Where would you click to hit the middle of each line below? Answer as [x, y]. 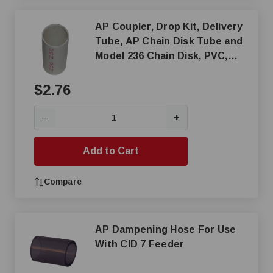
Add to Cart [111, 151]
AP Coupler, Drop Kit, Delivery [169, 27]
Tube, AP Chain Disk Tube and [169, 41]
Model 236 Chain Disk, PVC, [161, 56]
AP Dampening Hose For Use [166, 229]
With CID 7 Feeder [140, 244]
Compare [63, 182]
